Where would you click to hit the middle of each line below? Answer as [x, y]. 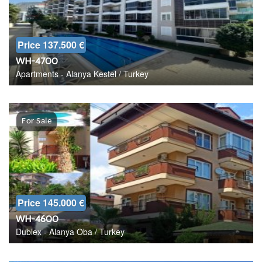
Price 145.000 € [51, 203]
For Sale [37, 121]
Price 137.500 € [51, 45]
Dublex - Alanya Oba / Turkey [70, 232]
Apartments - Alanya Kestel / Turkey [82, 74]
